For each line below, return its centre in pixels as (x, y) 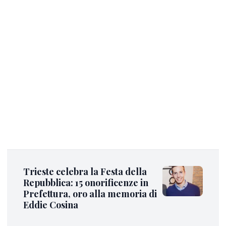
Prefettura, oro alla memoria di (90, 194)
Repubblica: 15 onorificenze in (86, 183)
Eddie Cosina (51, 205)
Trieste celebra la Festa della (85, 172)
